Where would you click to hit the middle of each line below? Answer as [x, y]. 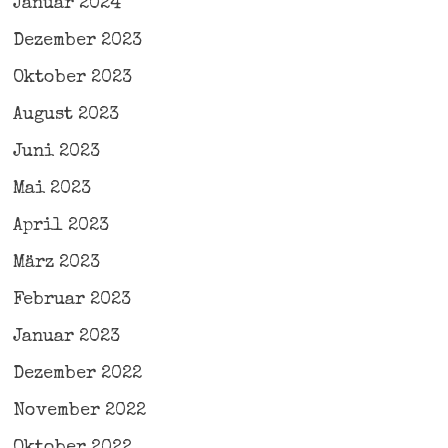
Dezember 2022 [77, 373]
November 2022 [79, 410]
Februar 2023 [71, 299]
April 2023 [60, 225]
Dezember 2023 [77, 40]
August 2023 [65, 114]
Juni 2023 [56, 151]
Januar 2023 [66, 336]
